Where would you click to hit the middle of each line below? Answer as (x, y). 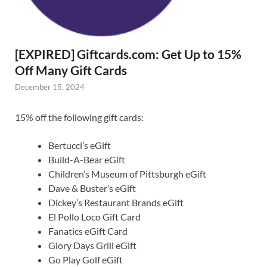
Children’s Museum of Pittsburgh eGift (127, 173)
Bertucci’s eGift (80, 145)
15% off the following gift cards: (79, 117)
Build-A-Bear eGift (87, 159)
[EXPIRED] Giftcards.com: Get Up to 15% (128, 54)
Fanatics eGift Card (88, 231)
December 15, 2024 (50, 87)
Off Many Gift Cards (71, 70)
